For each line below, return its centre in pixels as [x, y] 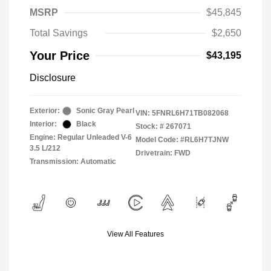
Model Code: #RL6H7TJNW [182, 140]
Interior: [43, 124]
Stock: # [150, 126]
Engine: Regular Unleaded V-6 [81, 137]
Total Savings [59, 33]
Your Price [60, 56]
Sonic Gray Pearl [105, 111]
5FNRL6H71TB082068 [190, 113]
